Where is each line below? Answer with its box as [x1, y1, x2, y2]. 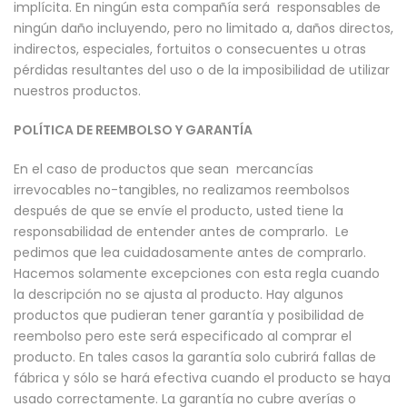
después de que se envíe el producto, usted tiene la [14, 202, 343, 221]
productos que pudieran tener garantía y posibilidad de [14, 306, 364, 325]
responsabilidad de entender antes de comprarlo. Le [14, 223, 349, 242]
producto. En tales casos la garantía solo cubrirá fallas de [14, 348, 376, 367]
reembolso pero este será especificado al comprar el [14, 327, 352, 346]
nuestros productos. [14, 82, 141, 101]
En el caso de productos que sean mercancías [14, 160, 313, 179]
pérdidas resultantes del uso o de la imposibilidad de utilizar [14, 61, 390, 80]
